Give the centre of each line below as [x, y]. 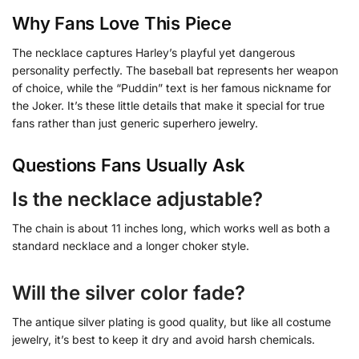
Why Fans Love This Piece [122, 23]
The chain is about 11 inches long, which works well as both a [171, 228]
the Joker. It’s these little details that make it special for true [168, 105]
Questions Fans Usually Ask [129, 165]
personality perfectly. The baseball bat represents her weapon [175, 70]
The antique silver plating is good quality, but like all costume [171, 322]
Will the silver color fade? [129, 293]
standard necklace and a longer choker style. [131, 246]
